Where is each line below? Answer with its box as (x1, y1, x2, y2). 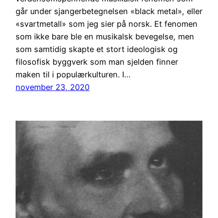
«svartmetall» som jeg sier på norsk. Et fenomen (16, 18, 198, 29)
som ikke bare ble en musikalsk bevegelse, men (16, 31, 194, 41)
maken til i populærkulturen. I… (16, 69, 130, 79)
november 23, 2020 (16, 82, 90, 92)
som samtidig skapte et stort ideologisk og (16, 44, 178, 54)
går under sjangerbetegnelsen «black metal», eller (16, 6, 202, 16)
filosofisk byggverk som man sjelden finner (16, 56, 178, 67)
